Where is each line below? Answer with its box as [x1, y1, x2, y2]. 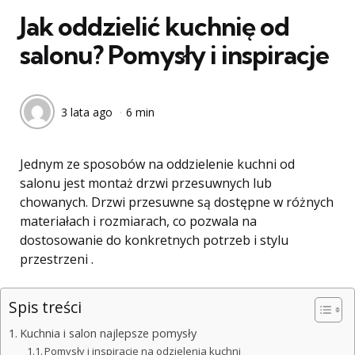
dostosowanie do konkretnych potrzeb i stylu [20, 231, 288, 249]
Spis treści [9, 296, 82, 318]
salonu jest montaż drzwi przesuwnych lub [20, 174, 272, 192]
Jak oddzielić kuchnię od [20, 10, 289, 42]
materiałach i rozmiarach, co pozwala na [20, 212, 257, 230]
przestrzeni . [20, 250, 94, 268]
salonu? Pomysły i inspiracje [20, 39, 329, 71]
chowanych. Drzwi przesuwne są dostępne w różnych [20, 193, 334, 211]
